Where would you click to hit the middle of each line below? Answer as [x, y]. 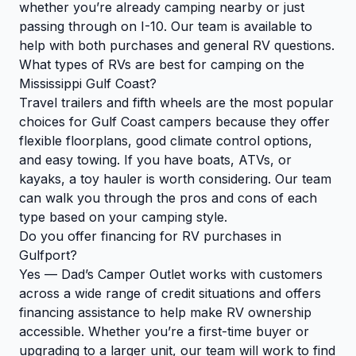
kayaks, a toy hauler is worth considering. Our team [175, 179]
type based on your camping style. [123, 217]
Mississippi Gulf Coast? [88, 84]
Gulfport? [48, 255]
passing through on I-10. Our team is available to [166, 27]
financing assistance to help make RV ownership [165, 313]
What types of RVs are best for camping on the [162, 65]
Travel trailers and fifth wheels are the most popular [176, 103]
